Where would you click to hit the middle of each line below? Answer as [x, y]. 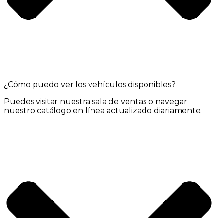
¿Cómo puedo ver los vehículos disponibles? [90, 85]
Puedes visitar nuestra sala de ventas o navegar [96, 102]
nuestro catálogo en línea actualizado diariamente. [103, 111]
